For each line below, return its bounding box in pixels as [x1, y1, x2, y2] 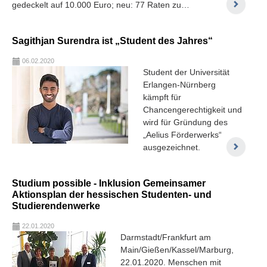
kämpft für [143, 92, 181, 102]
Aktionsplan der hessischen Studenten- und [12, 188, 212, 200]
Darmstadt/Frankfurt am [120, 232, 211, 242]
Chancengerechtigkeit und [143, 104, 242, 114]
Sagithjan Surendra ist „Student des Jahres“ [12, 35, 213, 46]
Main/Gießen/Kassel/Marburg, [120, 244, 234, 254]
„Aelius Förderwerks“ [143, 129, 222, 139]
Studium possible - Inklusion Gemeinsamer [12, 177, 206, 188]
